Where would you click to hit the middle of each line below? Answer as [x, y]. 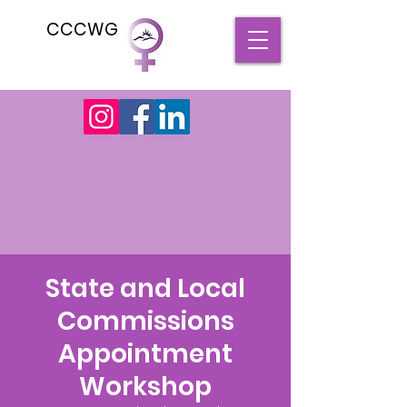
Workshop [145, 387]
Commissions [145, 321]
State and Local [145, 288]
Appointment [145, 354]
